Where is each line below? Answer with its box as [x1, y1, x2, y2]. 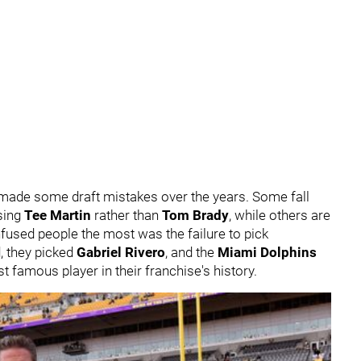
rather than [91, 207, 162, 223]
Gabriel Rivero [77, 244, 165, 260]
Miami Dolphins [218, 244, 317, 260]
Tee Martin [24, 207, 91, 223]
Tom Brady [162, 207, 229, 223]
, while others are [229, 207, 330, 223]
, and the [165, 244, 218, 260]
